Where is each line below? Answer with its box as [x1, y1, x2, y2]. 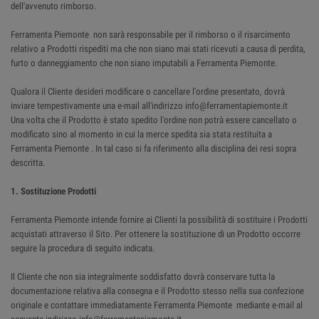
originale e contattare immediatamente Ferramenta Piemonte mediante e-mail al [11, 300, 303, 310]
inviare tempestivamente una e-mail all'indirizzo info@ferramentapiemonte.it [11, 100, 288, 111]
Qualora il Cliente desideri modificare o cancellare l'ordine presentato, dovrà [11, 86, 285, 97]
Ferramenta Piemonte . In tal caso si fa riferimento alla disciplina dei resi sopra [11, 143, 296, 154]
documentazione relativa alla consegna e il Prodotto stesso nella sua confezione [11, 286, 304, 296]
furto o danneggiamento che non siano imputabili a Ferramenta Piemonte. [11, 58, 277, 68]
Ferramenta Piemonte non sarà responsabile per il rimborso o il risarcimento [11, 29, 291, 40]
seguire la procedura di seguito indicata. [11, 243, 155, 253]
